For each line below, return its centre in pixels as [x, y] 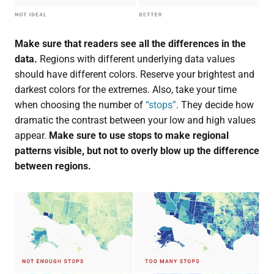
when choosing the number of [80, 105]
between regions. [53, 166]
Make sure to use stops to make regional [139, 135]
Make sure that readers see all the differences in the [130, 43]
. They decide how [215, 105]
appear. [31, 135]
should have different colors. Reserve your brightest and [134, 74]
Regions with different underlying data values [136, 59]
